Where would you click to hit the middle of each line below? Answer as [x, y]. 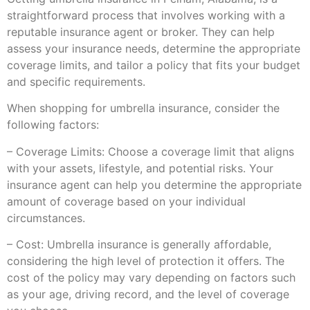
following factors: [53, 125]
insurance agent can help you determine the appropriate [154, 184]
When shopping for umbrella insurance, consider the [143, 108]
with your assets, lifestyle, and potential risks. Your [140, 168]
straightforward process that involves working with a [146, 15]
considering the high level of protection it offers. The [146, 261]
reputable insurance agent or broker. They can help [141, 31]
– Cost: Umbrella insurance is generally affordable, [139, 244]
